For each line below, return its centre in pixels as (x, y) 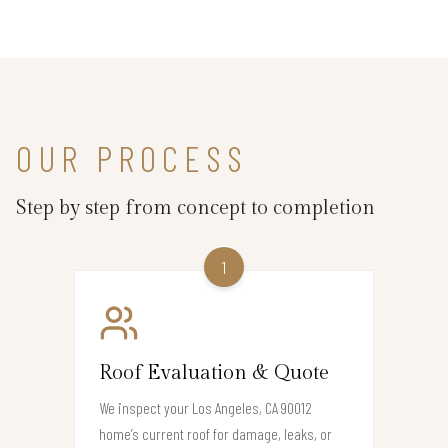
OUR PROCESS (132, 158)
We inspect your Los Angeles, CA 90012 (205, 408)
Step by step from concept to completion (195, 208)
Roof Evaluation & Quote (214, 373)
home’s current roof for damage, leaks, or (215, 434)
